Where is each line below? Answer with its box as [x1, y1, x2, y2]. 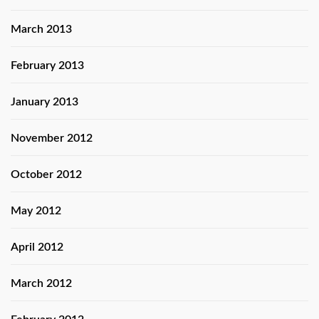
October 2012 [11, 169, 82, 181]
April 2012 [11, 241, 63, 253]
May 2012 [11, 205, 61, 217]
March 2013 [11, 23, 72, 36]
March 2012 [11, 278, 72, 290]
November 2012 [11, 132, 93, 145]
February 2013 [11, 60, 84, 72]
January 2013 [11, 96, 78, 108]
